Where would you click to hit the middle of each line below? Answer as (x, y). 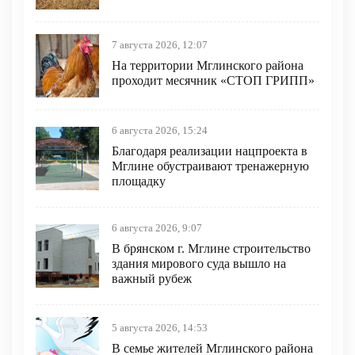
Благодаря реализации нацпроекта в (210, 151)
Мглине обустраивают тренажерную (210, 166)
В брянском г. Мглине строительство (211, 248)
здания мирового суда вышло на (199, 263)
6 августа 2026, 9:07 (157, 228)
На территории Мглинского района (208, 66)
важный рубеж (152, 278)
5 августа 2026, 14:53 (160, 328)
